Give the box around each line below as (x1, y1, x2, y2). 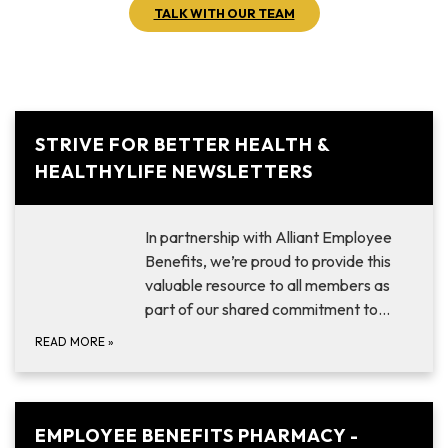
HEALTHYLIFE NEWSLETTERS (35, 160, 313, 184)
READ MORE (35, 334, 108, 350)
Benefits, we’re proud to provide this (145, 251, 391, 272)
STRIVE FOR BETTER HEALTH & (35, 133, 330, 157)
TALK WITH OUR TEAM (153, 5, 295, 22)
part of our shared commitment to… (145, 299, 390, 320)
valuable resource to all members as (145, 275, 390, 296)
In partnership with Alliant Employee (145, 227, 392, 248)
